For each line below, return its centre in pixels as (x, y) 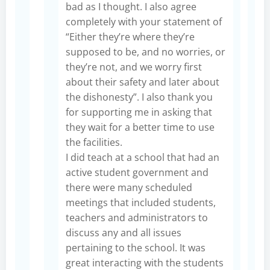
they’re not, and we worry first (134, 67)
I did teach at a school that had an (143, 157)
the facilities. (94, 142)
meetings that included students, (141, 202)
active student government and (137, 172)
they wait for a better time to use (140, 127)
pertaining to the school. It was (136, 247)
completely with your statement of (144, 21)
